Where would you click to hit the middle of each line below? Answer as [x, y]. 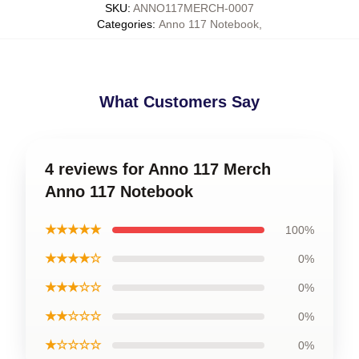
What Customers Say [179, 102]
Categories [125, 24]
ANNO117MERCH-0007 [194, 8]
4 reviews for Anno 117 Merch [158, 169]
